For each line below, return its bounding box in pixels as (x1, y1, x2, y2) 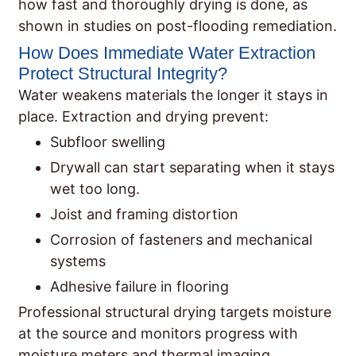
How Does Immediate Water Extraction (18, 43, 315, 64)
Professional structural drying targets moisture (18, 304, 331, 321)
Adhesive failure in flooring (50, 278, 229, 296)
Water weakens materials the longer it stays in (18, 87, 328, 104)
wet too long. (50, 180, 140, 198)
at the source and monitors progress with (18, 325, 298, 342)
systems (50, 253, 106, 270)
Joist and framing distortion (50, 206, 238, 223)
